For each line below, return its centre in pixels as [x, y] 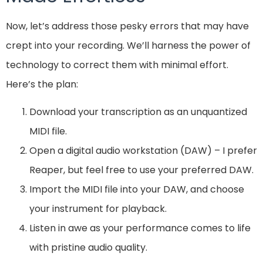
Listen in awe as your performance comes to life [140, 228]
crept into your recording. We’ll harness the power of [128, 45]
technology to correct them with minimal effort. [117, 65]
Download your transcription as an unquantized [138, 112]
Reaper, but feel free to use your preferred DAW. [141, 170]
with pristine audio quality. [88, 248]
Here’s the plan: [42, 84]
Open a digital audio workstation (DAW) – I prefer [143, 151]
